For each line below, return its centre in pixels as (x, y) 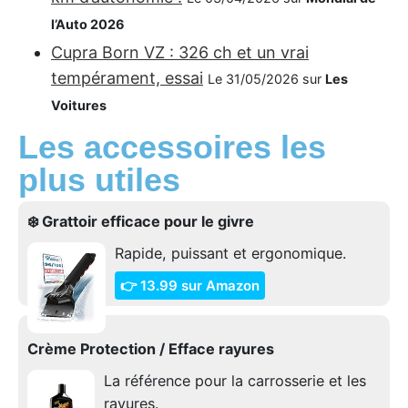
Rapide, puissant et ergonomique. (230, 253)
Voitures (79, 106)
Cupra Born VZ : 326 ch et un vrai (180, 53)
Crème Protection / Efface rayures (151, 348)
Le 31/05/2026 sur (266, 79)
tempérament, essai (127, 78)
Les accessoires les (172, 147)
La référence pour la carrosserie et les (235, 380)
